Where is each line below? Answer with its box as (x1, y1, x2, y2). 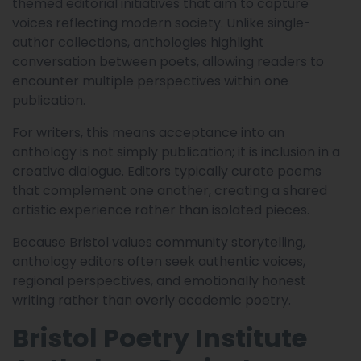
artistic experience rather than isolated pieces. (12, 200, 309, 219)
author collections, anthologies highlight (12, 32, 264, 52)
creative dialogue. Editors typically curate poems (12, 161, 322, 180)
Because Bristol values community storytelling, (12, 232, 305, 251)
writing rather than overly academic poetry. (12, 290, 291, 309)
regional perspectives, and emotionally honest (12, 271, 306, 290)
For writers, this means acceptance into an (12, 122, 284, 142)
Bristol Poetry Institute (12, 319, 307, 356)
